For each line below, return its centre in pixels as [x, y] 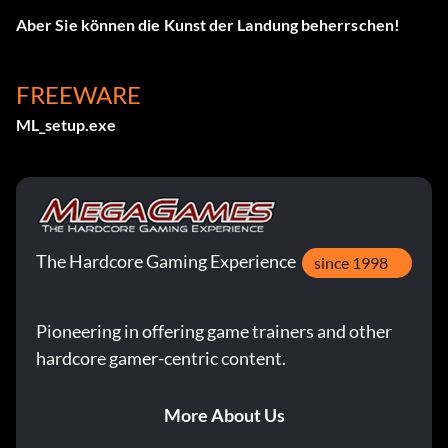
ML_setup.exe [66, 125]
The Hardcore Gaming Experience [166, 261]
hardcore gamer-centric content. [161, 358]
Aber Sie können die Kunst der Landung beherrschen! [208, 25]
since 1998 [351, 263]
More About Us [224, 415]
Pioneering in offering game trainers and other [214, 331]
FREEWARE [78, 95]
